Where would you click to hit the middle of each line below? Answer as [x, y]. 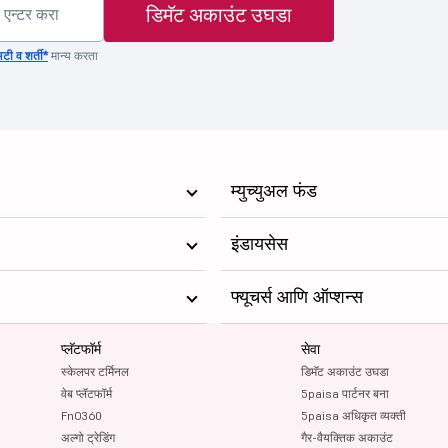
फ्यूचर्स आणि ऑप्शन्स [296, 296]
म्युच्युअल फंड [273, 190]
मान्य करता [73, 55]
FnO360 [82, 415]
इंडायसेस [259, 243]
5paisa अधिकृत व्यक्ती [353, 415]
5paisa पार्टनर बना [344, 393]
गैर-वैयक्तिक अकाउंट [346, 437]
